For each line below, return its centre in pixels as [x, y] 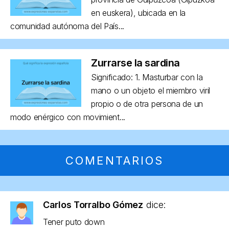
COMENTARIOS [114, 160]
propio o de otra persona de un [147, 104]
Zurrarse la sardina [135, 63]
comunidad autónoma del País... [67, 26]
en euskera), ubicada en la [139, 13]
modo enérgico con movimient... [68, 117]
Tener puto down [74, 222]
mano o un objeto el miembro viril [151, 90]
